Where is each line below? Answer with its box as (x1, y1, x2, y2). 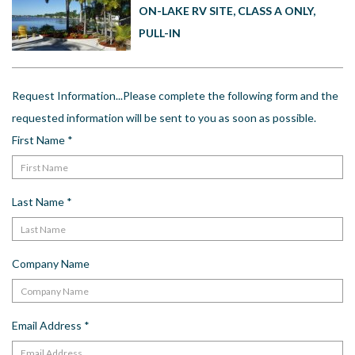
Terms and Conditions (16, 144, 125, 158)
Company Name (12, 257, 90, 271)
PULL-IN (139, 26, 181, 40)
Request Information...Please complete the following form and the (12, 89, 338, 103)
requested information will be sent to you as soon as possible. (12, 111, 316, 125)
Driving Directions (16, 82, 105, 97)
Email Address (12, 319, 84, 333)
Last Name (12, 195, 67, 209)
